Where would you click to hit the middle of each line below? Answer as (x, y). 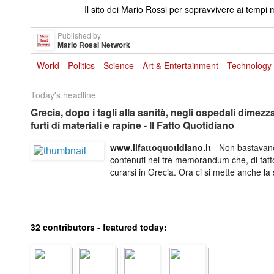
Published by (79, 35)
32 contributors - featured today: (99, 227)
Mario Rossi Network (94, 44)
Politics (81, 65)
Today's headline (63, 94)
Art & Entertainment (180, 65)
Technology (249, 65)
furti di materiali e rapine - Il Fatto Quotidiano (132, 125)
